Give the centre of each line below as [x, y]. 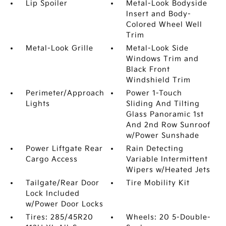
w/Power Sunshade [163, 135]
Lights [38, 104]
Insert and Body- [159, 14]
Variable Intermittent [167, 159]
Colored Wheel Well [164, 24]
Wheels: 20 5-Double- [169, 217]
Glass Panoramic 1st [165, 114]
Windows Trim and [163, 59]
